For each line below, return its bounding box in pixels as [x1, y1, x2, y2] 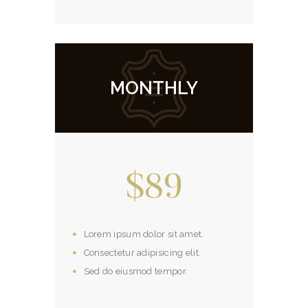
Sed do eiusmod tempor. [83, 266, 188, 277]
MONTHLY [109, 78, 198, 99]
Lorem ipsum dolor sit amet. [83, 229, 204, 240]
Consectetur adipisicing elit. [83, 247, 201, 258]
